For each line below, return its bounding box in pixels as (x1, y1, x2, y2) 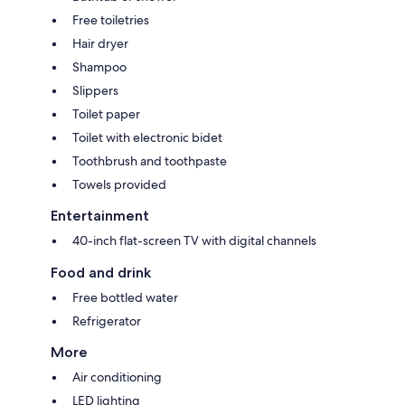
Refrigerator (72, 313, 141, 330)
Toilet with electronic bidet (72, 129, 222, 146)
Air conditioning (72, 369, 162, 386)
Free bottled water (72, 289, 178, 306)
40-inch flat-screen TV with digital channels (72, 232, 316, 250)
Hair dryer (72, 35, 128, 52)
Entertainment (51, 207, 149, 225)
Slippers (72, 82, 118, 99)
